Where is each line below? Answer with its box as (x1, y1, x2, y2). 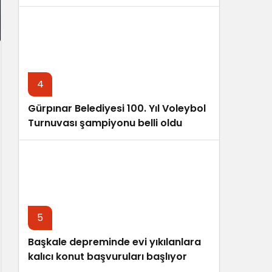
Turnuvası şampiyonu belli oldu (28, 116, 182, 131)
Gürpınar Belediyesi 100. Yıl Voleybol (28, 101, 206, 116)
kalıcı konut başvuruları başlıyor (28, 250, 187, 264)
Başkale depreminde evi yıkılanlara (28, 235, 201, 250)
